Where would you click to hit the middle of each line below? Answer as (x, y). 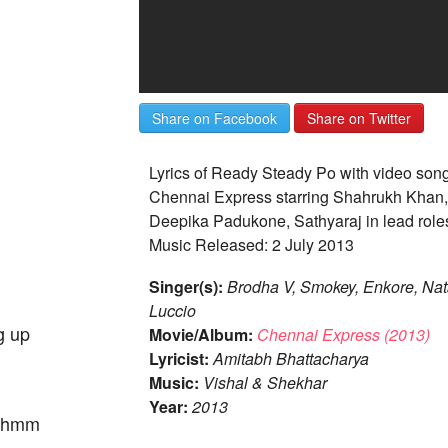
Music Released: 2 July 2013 (251, 244)
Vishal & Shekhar (265, 382)
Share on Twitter (359, 118)
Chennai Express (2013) (343, 334)
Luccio (172, 310)
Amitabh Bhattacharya (291, 358)
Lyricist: (179, 358)
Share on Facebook (214, 118)
